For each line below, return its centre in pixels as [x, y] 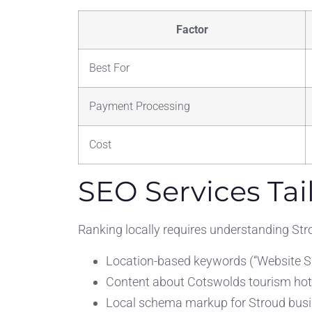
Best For [109, 68]
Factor [192, 30]
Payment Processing [140, 107]
